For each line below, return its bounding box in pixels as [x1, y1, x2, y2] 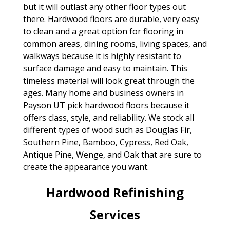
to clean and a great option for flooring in [23, 25, 183, 37]
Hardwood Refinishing [46, 183, 184, 201]
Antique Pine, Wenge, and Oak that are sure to [23, 148, 202, 160]
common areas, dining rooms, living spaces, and [23, 37, 207, 49]
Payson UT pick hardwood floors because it [23, 99, 189, 111]
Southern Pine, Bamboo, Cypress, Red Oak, [23, 136, 188, 148]
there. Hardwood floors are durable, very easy [23, 13, 199, 25]
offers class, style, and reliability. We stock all [23, 111, 194, 123]
